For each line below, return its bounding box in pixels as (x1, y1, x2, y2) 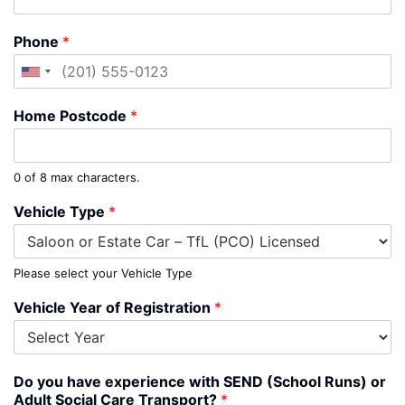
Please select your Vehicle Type (14, 266, 193, 281)
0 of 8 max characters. (14, 170, 140, 185)
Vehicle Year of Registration (14, 298, 214, 317)
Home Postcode (14, 107, 130, 126)
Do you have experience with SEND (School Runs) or (14, 372, 386, 391)
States (31, 93, 71, 109)
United (31, 70, 73, 86)
